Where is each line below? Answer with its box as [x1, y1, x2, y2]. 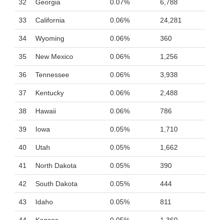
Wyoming [35, 34, 64, 42]
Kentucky [35, 89, 64, 97]
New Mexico [35, 53, 73, 60]
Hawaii [35, 107, 56, 115]
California [35, 16, 65, 24]
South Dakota [35, 180, 78, 188]
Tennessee [35, 71, 69, 79]
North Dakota [35, 162, 77, 169]
